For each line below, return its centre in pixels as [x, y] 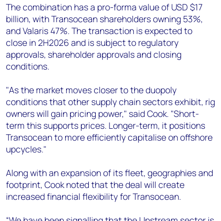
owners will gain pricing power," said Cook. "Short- [102, 113]
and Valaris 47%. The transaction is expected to [99, 31]
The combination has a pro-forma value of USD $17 [104, 7]
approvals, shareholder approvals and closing [94, 54]
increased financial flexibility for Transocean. [93, 196]
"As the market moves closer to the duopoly [91, 90]
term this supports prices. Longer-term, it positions [106, 125]
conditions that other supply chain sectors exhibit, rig [110, 102]
